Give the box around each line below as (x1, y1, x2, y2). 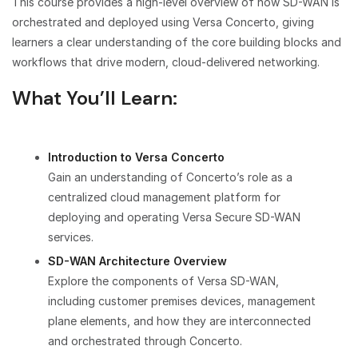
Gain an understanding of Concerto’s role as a (48, 169, 292, 184)
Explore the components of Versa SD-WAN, (48, 273, 279, 288)
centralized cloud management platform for (48, 189, 280, 204)
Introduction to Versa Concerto (48, 149, 225, 164)
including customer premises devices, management (48, 293, 316, 308)
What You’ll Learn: (12, 85, 177, 110)
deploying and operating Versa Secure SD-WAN (48, 209, 300, 224)
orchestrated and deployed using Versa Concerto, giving (12, 14, 314, 29)
